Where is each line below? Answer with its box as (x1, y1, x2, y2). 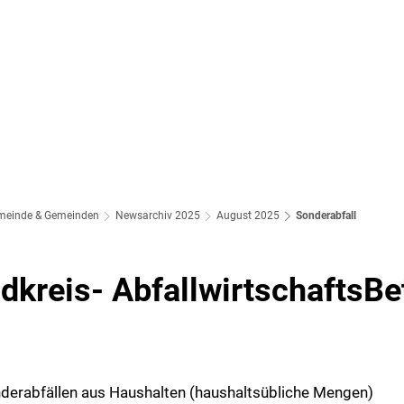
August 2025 (216, 209, 280, 222)
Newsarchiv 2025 (115, 209, 200, 222)
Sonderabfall (296, 209, 356, 222)
